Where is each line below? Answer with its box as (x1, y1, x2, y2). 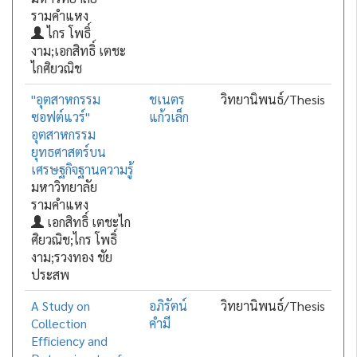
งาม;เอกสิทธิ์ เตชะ (30, 42, 126, 59)
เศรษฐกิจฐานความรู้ (30, 161, 134, 178)
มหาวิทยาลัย (30, 178, 97, 195)
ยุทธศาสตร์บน (30, 143, 106, 160)
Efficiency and (30, 332, 108, 349)
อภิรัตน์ (148, 297, 187, 314)
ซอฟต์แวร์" (30, 108, 90, 125)
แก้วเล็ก (148, 108, 189, 125)
